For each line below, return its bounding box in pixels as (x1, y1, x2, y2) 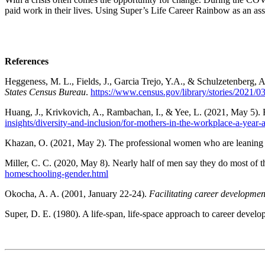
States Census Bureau (5, 86, 86, 97)
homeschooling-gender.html (5, 168, 108, 179)
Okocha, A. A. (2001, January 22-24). (5, 188, 149, 199)
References (5, 56, 49, 66)
